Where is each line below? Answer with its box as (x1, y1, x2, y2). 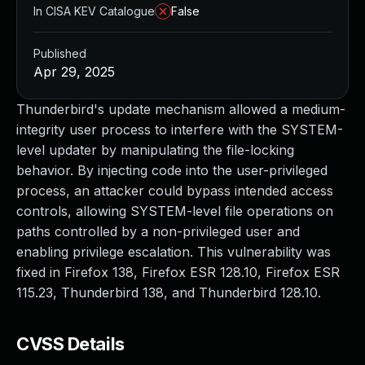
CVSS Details (16, 333, 125, 354)
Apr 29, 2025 (33, 64, 115, 80)
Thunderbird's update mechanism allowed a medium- (16, 101, 345, 117)
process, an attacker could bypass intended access (16, 182, 333, 199)
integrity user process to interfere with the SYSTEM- (16, 121, 343, 138)
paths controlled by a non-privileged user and (16, 223, 300, 240)
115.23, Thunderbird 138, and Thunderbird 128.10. (16, 284, 321, 301)
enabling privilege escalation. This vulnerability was (16, 244, 331, 260)
